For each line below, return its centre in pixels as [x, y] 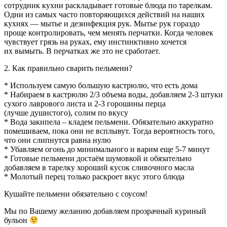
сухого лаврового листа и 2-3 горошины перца [85, 103]
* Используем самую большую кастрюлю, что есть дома [101, 85]
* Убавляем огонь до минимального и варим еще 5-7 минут [107, 149]
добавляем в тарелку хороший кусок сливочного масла [99, 167]
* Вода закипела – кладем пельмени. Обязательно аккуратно [109, 122]
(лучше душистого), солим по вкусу [66, 112]
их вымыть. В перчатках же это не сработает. [82, 51]
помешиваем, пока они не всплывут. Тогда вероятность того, [109, 131]
